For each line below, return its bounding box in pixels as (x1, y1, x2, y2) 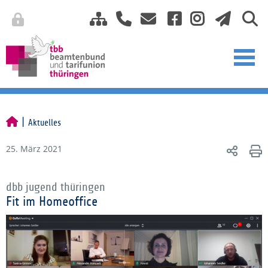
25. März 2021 (6, 143, 62, 154)
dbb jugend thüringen (6, 181, 105, 193)
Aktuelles (28, 118, 61, 127)
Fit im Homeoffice (6, 194, 98, 209)
